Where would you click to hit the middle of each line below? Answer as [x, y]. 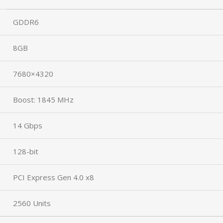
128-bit [26, 151]
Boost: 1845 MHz [43, 100]
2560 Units [32, 203]
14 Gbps [28, 125]
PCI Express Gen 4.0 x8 [54, 177]
